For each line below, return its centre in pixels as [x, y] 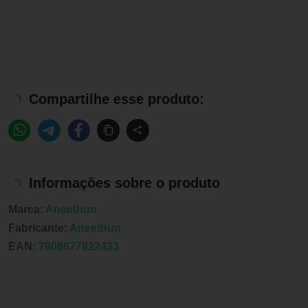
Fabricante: [39, 228]
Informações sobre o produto [124, 183]
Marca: [27, 209]
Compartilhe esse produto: [117, 99]
